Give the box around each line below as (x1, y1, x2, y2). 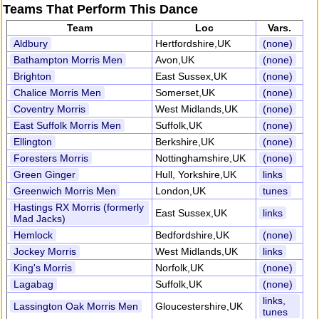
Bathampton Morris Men (14, 54, 122, 66)
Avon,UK (155, 54, 194, 66)
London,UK (155, 185, 206, 197)
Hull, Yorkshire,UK (155, 169, 236, 180)
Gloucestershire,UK (155, 300, 243, 312)
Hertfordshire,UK (155, 38, 231, 49)
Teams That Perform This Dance (3, 1, 198, 16)
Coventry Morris (14, 103, 85, 115)
